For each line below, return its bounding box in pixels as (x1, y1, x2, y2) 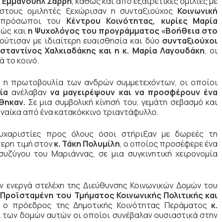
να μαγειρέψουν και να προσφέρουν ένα (50, 87, 218, 98)
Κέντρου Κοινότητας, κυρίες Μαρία (66, 15, 218, 27)
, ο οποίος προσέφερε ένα (119, 138, 218, 150)
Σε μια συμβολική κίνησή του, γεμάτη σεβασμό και (28, 97, 218, 108)
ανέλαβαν (7, 87, 51, 98)
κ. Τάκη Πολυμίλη (54, 138, 120, 150)
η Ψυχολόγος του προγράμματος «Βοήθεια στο (27, 25, 218, 37)
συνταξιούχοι (162, 35, 218, 47)
